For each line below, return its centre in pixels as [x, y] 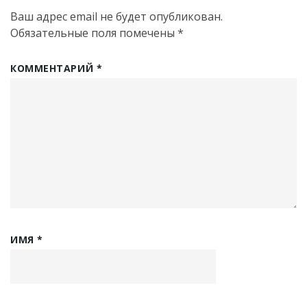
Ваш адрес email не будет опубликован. [116, 16]
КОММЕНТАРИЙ [53, 68]
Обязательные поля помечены [94, 33]
